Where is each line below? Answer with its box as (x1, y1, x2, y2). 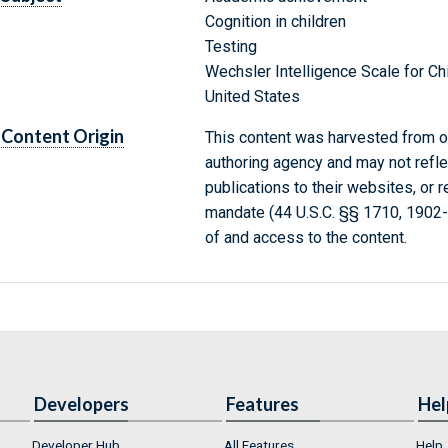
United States (204, 87, 300, 107)
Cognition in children (204, 12, 346, 32)
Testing (204, 37, 257, 57)
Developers (34, 393, 129, 416)
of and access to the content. (204, 228, 407, 248)
